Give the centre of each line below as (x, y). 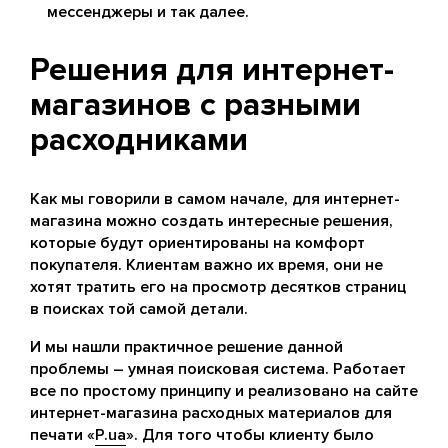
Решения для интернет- (212, 71)
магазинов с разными (195, 106)
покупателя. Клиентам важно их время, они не (206, 265)
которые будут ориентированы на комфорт (197, 243)
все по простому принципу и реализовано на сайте (224, 391)
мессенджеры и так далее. (148, 12)
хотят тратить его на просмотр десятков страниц (218, 287)
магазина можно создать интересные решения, (211, 221)
